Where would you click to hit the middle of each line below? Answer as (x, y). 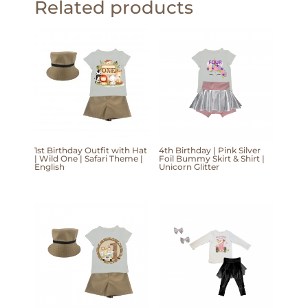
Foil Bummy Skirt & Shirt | (211, 158)
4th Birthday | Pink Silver (209, 150)
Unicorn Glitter (189, 166)
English (49, 166)
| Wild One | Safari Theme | (89, 158)
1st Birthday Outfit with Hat (91, 150)
